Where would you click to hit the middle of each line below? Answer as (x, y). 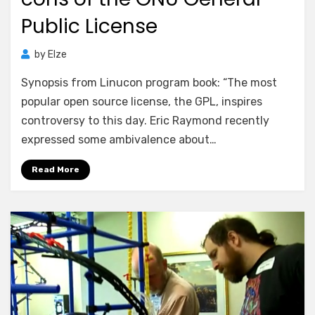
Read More (56, 169)
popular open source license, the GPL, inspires (142, 102)
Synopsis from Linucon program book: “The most (149, 83)
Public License (89, 26)
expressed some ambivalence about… (119, 140)
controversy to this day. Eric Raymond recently (145, 121)
